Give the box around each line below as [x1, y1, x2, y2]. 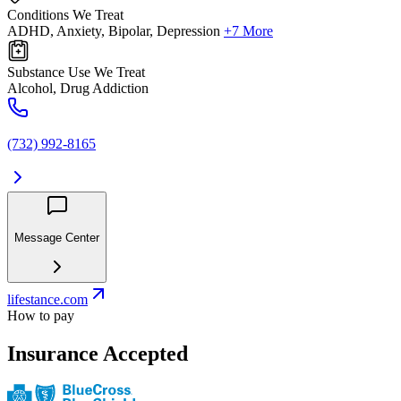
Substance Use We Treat [7, 64, 145, 81]
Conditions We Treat [7, 7, 124, 23]
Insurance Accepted [7, 341, 188, 365]
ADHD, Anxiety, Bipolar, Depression [7, 23, 220, 39]
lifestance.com [7, 292, 88, 308]
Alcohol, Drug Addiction [7, 81, 149, 97]
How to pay [7, 308, 74, 324]
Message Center [14, 230, 99, 244]
